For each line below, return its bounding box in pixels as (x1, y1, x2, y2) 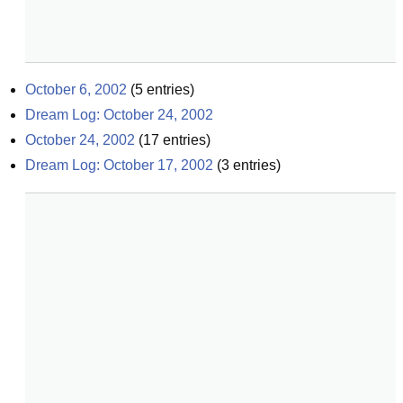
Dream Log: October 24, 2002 (25, 107, 213, 122)
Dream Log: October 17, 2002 (25, 157, 213, 173)
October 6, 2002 (25, 82, 127, 97)
